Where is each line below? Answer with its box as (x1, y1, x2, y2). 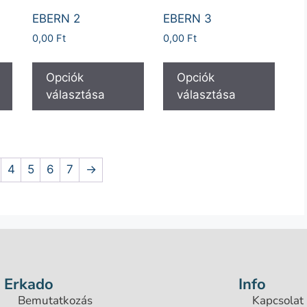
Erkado (4, 273, 53, 295)
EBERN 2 (32, 12, 80, 26)
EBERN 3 (162, 12, 212, 26)
